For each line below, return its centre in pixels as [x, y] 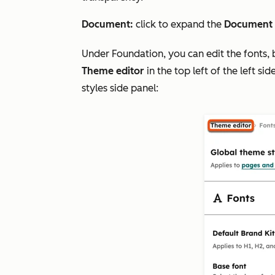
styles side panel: [120, 88]
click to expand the [179, 24]
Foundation [137, 54]
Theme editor [113, 71]
